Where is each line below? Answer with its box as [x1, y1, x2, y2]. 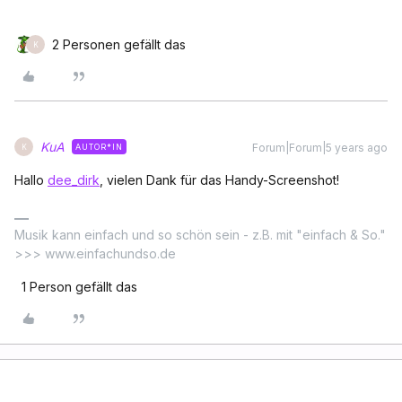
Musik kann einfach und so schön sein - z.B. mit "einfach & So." [14, 227, 386, 242]
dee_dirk [48, 172, 100, 188]
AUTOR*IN [75, 142, 123, 152]
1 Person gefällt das [22, 279, 137, 294]
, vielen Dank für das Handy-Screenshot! [100, 172, 339, 188]
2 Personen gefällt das [52, 37, 186, 52]
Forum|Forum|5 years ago [252, 141, 388, 154]
